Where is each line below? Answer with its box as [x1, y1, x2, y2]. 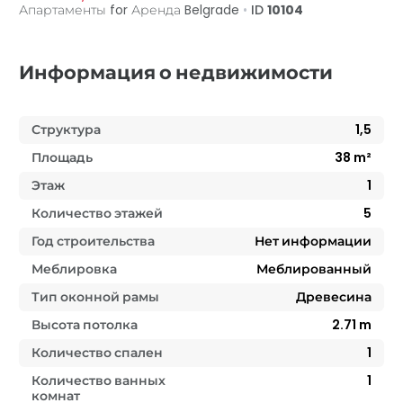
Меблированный [256, 260, 372, 279]
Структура [31, 121, 101, 139]
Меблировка [31, 260, 117, 279]
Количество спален [31, 344, 163, 363]
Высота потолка [31, 316, 138, 335]
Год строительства [31, 232, 155, 251]
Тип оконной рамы [31, 288, 159, 307]
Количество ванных [31, 372, 166, 390]
